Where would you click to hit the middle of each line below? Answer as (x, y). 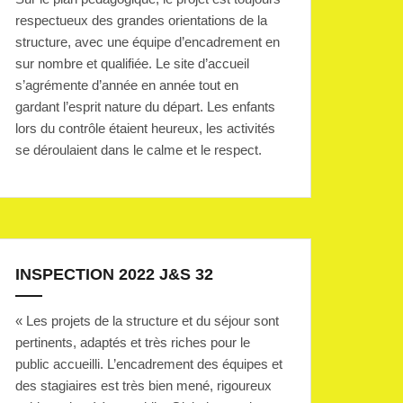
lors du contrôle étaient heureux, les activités (145, 129)
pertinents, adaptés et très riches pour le (133, 343)
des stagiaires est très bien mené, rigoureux (143, 386)
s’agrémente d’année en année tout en (127, 85)
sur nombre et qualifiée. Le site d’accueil (132, 64)
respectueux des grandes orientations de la (141, 21)
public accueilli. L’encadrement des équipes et (149, 364)
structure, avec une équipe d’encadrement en (148, 42)
